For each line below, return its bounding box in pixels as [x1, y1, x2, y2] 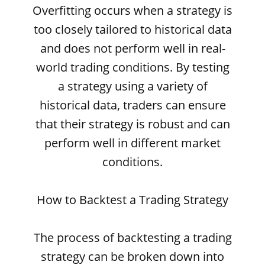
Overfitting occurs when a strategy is [33, 2, 232, 18]
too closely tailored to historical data [33, 21, 232, 37]
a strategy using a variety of [57, 78, 208, 94]
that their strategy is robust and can [35, 116, 230, 132]
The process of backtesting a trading [33, 230, 232, 245]
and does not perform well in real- [40, 40, 225, 56]
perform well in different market [44, 135, 221, 151]
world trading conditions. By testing [35, 59, 230, 75]
